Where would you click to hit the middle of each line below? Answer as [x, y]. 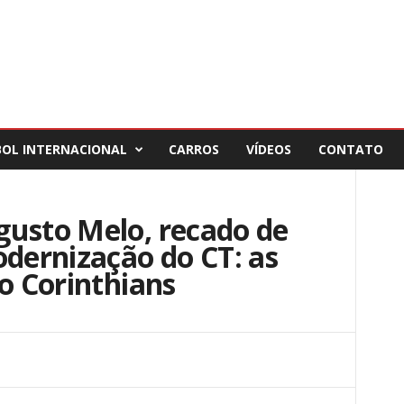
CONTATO [350, 149]
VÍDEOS [268, 149]
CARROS [193, 149]
